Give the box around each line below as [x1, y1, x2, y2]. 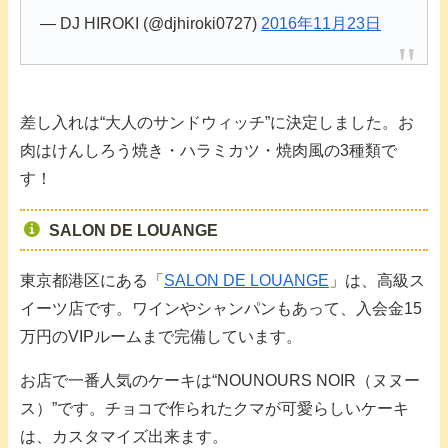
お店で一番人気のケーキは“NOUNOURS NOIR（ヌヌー [20, 372, 420, 390]
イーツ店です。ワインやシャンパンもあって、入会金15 [20, 300, 422, 318]
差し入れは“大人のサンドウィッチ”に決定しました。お [20, 113, 414, 131]
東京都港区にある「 [20, 272, 164, 290]
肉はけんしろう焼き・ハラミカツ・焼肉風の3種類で [20, 141, 397, 159]
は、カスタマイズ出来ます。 [20, 428, 228, 446]
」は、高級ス [329, 272, 425, 290]
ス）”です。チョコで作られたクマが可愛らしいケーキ [20, 400, 409, 418]
